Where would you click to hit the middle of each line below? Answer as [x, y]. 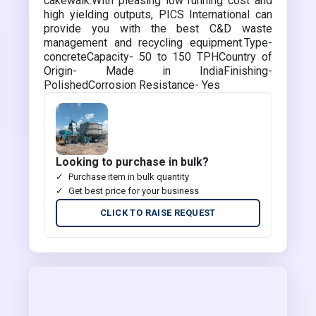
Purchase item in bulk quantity [129, 177]
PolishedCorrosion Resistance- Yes [132, 85]
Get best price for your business [134, 191]
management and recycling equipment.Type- [158, 43]
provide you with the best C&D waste [158, 29]
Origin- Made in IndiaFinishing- [158, 71]
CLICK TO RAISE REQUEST [158, 213]
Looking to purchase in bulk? [133, 162]
